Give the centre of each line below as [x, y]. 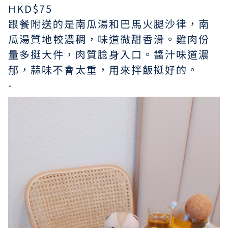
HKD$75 [30, 9]
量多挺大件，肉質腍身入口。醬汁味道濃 [109, 54]
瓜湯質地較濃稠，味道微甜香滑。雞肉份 [109, 39]
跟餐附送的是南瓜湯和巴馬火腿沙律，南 [109, 24]
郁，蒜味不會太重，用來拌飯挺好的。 [103, 70]
